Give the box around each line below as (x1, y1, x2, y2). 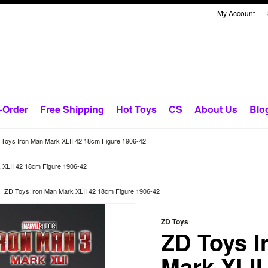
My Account (217, 8, 255, 18)
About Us (194, 102, 237, 116)
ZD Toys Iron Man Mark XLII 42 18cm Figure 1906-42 (4, 186, 160, 196)
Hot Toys (116, 102, 157, 116)
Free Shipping (40, 102, 104, 116)
